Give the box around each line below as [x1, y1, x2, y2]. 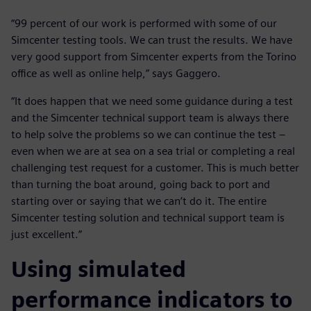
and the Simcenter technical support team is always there [11, 110, 289, 124]
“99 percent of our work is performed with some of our [11, 16, 277, 30]
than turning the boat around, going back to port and [11, 177, 270, 191]
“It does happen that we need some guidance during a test [11, 94, 293, 108]
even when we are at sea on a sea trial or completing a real [11, 144, 295, 158]
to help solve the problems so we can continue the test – [11, 127, 285, 141]
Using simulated [11, 255, 186, 283]
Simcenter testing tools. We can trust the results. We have [11, 33, 292, 47]
